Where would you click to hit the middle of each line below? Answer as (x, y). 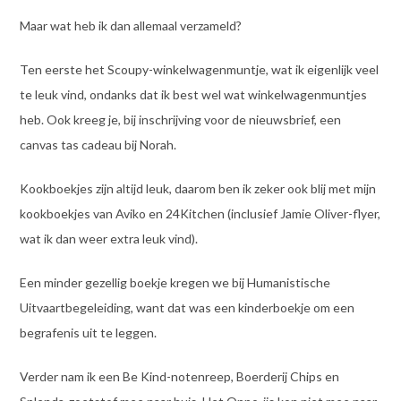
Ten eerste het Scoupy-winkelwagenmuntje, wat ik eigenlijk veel (199, 69)
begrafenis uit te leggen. (88, 332)
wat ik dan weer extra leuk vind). (108, 238)
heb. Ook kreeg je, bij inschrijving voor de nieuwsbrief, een (180, 119)
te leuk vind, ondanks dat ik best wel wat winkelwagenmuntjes (193, 94)
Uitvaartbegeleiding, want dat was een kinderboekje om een (187, 307)
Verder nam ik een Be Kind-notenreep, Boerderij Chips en (179, 376)
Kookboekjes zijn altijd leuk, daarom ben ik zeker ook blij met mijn (197, 188)
